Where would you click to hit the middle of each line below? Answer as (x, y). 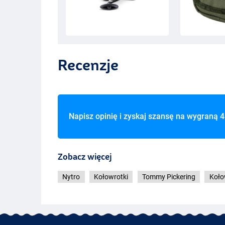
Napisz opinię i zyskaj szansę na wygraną (144, 117)
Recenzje (88, 65)
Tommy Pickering (168, 177)
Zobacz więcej (85, 157)
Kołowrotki (111, 177)
